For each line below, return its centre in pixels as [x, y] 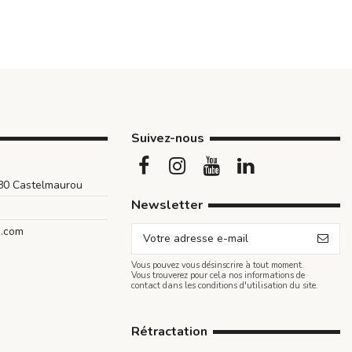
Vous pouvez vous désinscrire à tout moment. [217, 265]
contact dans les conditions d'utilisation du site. [224, 285]
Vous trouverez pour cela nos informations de [218, 275]
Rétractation [169, 331]
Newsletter [167, 205]
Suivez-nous [167, 139]
